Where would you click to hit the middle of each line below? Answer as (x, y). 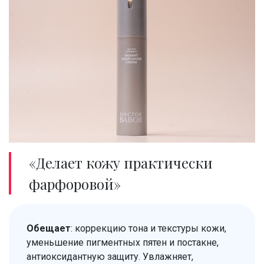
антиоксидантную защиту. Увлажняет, (110, 256)
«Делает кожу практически (121, 162)
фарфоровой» (75, 184)
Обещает (49, 228)
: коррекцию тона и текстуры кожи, (148, 228)
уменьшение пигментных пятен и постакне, (123, 242)
